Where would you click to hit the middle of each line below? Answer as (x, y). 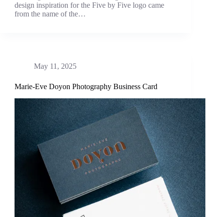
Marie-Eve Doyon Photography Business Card (86, 87)
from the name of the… (50, 14)
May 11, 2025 (55, 66)
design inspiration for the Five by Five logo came (89, 5)
